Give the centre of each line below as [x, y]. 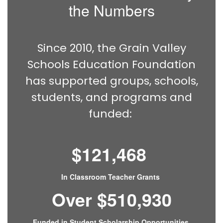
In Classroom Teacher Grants [111, 176]
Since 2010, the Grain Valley [111, 48]
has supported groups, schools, [111, 81]
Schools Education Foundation [111, 64]
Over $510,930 [111, 199]
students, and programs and [111, 97]
